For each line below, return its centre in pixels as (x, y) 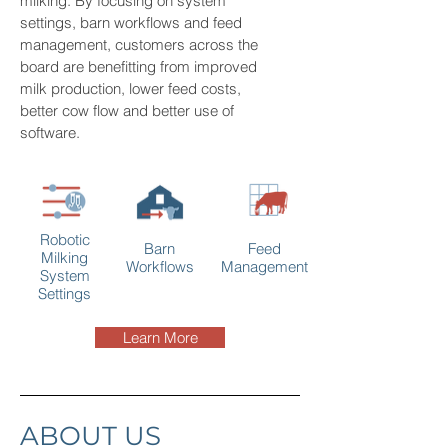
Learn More (160, 337)
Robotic (64, 239)
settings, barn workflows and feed (131, 22)
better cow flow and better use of (127, 110)
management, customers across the (139, 44)
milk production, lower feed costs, (130, 88)
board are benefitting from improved (138, 66)
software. (52, 132)
